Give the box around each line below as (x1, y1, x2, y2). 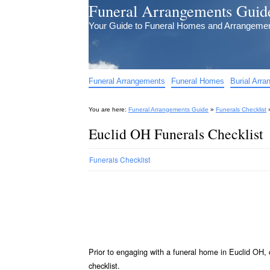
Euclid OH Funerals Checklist (89, 124, 263, 143)
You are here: (89, 106, 127, 113)
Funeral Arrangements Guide (128, 106, 209, 113)
